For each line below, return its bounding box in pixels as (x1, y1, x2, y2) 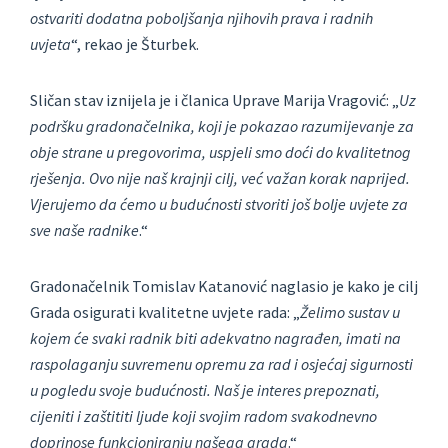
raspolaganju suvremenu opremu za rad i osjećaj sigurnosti (30, 354, 413, 375)
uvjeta (30, 34, 71, 55)
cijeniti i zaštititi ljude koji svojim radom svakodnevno (30, 406, 377, 427)
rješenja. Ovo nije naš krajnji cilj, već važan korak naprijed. (30, 168, 410, 189)
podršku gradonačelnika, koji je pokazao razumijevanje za (30, 116, 414, 137)
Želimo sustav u (300, 302, 400, 323)
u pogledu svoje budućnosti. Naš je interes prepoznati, (30, 380, 380, 401)
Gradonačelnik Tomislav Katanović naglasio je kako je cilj (30, 276, 418, 297)
